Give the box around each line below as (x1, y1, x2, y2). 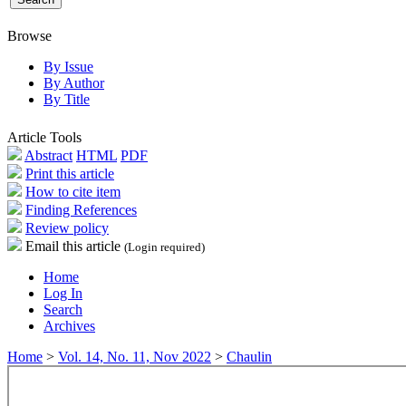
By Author (43, 74, 104, 91)
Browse (7, 27, 52, 43)
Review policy (25, 219, 109, 236)
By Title (43, 91, 90, 107)
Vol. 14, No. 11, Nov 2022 (58, 348, 211, 364)
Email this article (22, 237, 124, 254)
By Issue (43, 58, 93, 74)
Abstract (24, 147, 72, 163)
